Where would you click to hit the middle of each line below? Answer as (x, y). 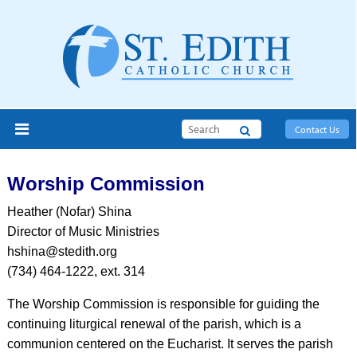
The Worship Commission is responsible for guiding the (163, 304)
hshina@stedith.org (62, 251)
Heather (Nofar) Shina (69, 212)
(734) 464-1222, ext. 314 (76, 271)
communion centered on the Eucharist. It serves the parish (170, 344)
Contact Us (318, 129)
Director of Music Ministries (83, 231)
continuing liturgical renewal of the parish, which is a (154, 324)
